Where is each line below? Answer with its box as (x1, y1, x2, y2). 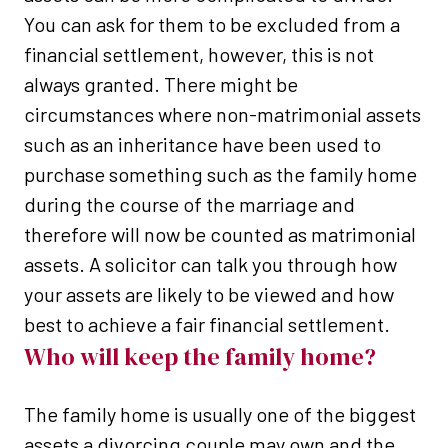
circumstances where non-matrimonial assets (24, 102, 421, 127)
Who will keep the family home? (24, 340, 376, 374)
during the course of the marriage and (24, 192, 355, 217)
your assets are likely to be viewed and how (24, 282, 394, 307)
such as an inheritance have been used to (24, 132, 381, 157)
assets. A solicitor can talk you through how (24, 252, 397, 277)
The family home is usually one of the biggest (24, 402, 416, 427)
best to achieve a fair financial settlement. (24, 312, 390, 337)
